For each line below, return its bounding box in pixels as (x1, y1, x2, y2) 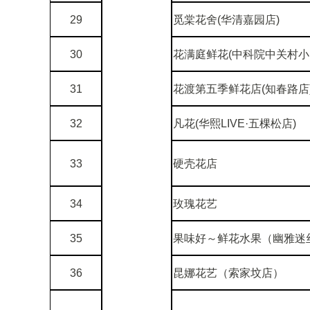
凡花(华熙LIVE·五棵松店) (173, 117, 296, 129)
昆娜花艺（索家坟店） (173, 266, 284, 279)
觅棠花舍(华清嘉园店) (173, 13, 280, 26)
